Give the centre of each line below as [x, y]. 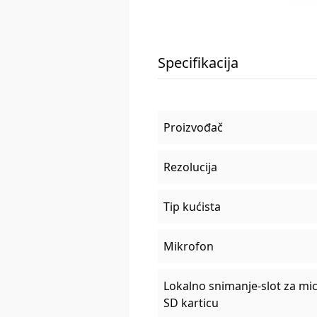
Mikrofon [188, 247]
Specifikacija [198, 63]
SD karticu [191, 303]
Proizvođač [193, 128]
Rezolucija [190, 167]
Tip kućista [192, 207]
